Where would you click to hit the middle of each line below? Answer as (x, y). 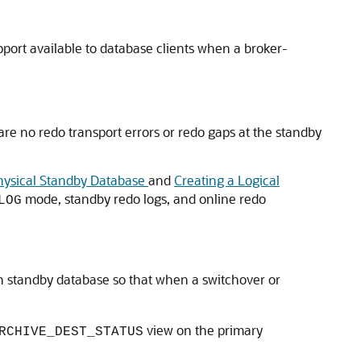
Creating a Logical (227, 180)
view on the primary (203, 330)
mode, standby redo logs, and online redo (144, 199)
